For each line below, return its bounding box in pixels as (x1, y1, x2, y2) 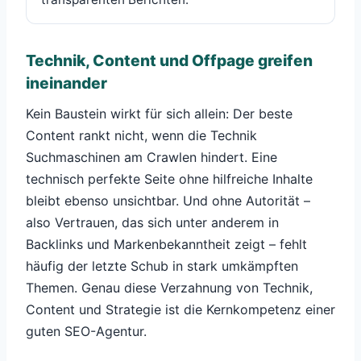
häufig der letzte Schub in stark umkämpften (26, 258, 298, 275)
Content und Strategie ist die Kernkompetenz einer (26, 301, 335, 318)
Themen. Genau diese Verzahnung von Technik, (26, 280, 313, 297)
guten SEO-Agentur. (26, 323, 147, 340)
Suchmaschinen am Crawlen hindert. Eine (26, 149, 277, 166)
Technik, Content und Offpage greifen (26, 51, 313, 71)
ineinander (26, 73, 107, 93)
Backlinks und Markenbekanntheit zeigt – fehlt (26, 236, 307, 253)
